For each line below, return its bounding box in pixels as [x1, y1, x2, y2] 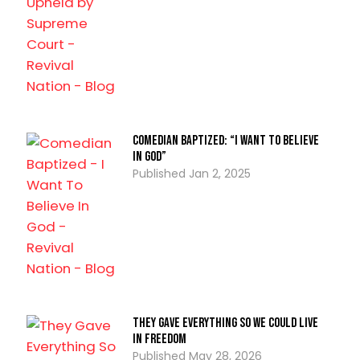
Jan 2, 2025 [188, 166, 251, 182]
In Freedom [132, 331, 186, 348]
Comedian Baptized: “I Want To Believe [132, 133, 319, 149]
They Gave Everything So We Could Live [132, 315, 318, 332]
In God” [132, 149, 166, 166]
